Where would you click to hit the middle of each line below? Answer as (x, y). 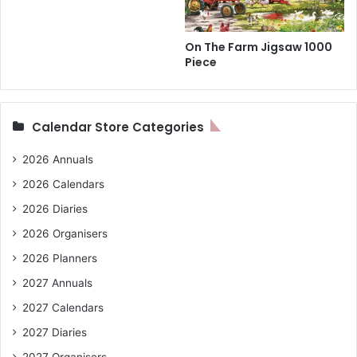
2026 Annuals (58, 160)
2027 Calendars (63, 308)
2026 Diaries (55, 209)
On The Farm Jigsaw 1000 (259, 47)
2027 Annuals (57, 283)
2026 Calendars (63, 184)
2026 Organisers (65, 234)
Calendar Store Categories (118, 127)
